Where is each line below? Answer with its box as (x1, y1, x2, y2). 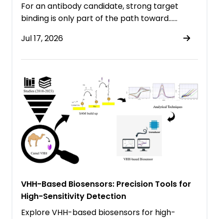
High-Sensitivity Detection (21, 190, 126, 202)
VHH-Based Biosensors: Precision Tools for (21, 178, 191, 190)
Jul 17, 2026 (21, 32, 63, 44)
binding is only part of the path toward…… (21, 12, 177, 24)
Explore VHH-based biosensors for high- (21, 206, 175, 218)
